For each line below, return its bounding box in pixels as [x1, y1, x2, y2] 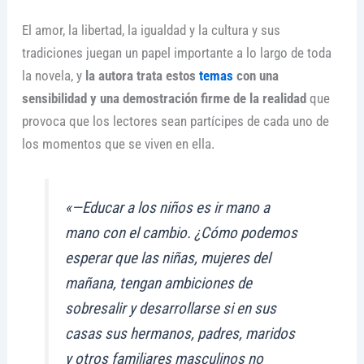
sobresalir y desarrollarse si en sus [65, 298, 277, 318]
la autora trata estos [84, 67, 199, 84]
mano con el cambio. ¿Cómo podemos [65, 223, 298, 242]
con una [232, 67, 279, 84]
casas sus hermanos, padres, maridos [65, 323, 296, 343]
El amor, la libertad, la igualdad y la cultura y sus [21, 22, 280, 39]
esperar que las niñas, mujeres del [65, 248, 271, 267]
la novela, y [21, 67, 85, 84]
